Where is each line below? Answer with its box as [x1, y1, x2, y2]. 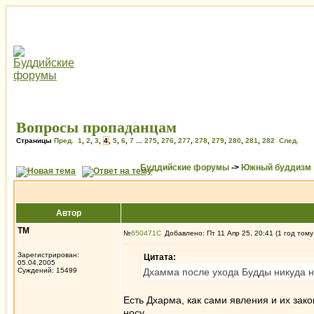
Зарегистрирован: [18, 251, 79, 259]
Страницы [16, 137, 54, 144]
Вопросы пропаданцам [16, 118, 177, 136]
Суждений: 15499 [18, 266, 77, 274]
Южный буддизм [241, 163, 311, 172]
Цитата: [144, 252, 176, 262]
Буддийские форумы [140, 163, 229, 172]
